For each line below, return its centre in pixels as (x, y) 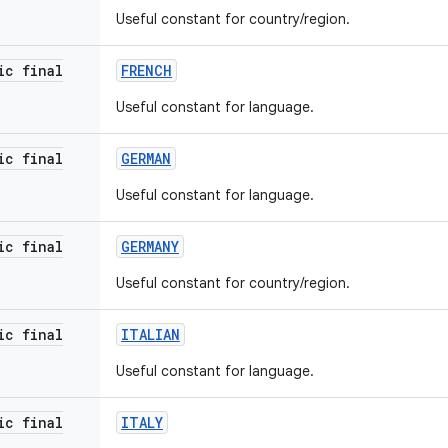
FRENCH (146, 70)
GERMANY (150, 246)
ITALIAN (150, 334)
